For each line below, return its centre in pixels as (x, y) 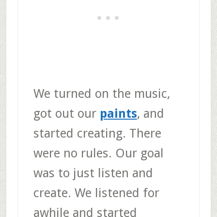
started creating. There (97, 133)
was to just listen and (93, 173)
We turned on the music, (101, 93)
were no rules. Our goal (98, 153)
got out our (66, 113)
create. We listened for (96, 193)
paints (118, 113)
